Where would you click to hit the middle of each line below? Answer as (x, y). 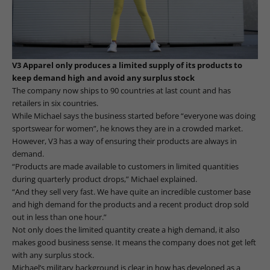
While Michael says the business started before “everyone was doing (134, 116)
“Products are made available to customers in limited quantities (125, 167)
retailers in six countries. (55, 103)
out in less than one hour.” (59, 217)
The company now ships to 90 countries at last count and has (121, 91)
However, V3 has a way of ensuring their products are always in (124, 141)
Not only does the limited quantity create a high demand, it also (126, 230)
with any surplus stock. (53, 255)
